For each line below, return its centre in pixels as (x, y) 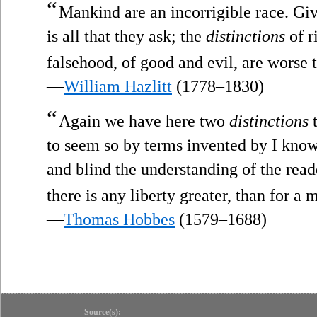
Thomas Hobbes (119, 219)
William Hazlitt (118, 86)
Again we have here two (144, 121)
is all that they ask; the (126, 36)
